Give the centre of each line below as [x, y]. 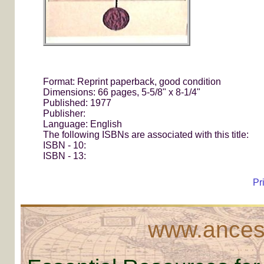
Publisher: [65, 114]
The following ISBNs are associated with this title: [146, 135]
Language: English [83, 124]
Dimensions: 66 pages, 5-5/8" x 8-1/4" [122, 93]
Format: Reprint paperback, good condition [132, 82]
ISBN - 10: [65, 146]
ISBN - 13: [65, 156]
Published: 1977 [77, 103]
